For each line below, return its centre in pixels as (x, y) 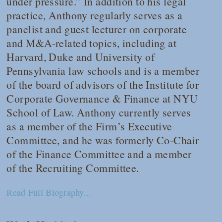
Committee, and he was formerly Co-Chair (103, 140)
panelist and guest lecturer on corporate (97, 29)
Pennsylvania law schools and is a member (103, 70)
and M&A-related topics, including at (92, 43)
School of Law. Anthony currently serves (99, 112)
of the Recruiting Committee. (73, 167)
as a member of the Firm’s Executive (89, 126)
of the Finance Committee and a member (99, 154)
